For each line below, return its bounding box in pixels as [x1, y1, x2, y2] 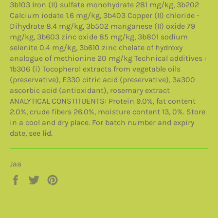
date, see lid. [10, 128, 53, 138]
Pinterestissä [58, 184, 105, 194]
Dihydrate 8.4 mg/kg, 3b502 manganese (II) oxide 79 [10, 21, 195, 31]
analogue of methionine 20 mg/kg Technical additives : [10, 53, 206, 63]
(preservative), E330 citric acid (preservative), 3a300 [10, 74, 195, 84]
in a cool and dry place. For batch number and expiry [10, 117, 194, 127]
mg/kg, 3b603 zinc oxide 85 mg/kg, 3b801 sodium [10, 32, 188, 41]
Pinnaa [58, 174, 83, 183]
